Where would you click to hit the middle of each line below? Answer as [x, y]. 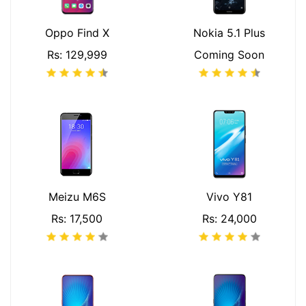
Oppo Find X [77, 33]
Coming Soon [229, 55]
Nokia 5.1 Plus [229, 33]
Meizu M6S [77, 197]
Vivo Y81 [229, 197]
